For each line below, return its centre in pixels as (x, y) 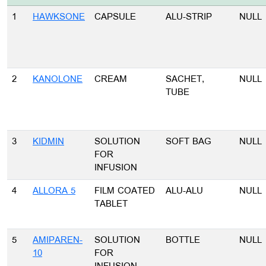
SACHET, (185, 80)
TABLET (111, 204)
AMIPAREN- (58, 240)
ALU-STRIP (189, 17)
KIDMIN (48, 142)
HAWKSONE (59, 17)
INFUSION (116, 168)
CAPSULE (115, 17)
